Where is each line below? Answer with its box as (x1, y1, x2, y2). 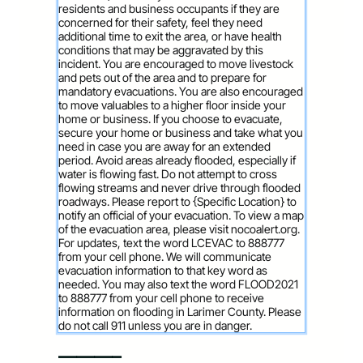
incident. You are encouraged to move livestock (58, 57, 293, 70)
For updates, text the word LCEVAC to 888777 (58, 236, 284, 250)
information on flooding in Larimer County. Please (58, 305, 301, 318)
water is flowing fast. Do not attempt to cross (58, 167, 277, 181)
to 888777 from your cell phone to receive (58, 291, 264, 305)
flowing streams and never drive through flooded (58, 181, 301, 194)
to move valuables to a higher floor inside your (58, 98, 286, 112)
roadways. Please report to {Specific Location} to (58, 194, 297, 208)
